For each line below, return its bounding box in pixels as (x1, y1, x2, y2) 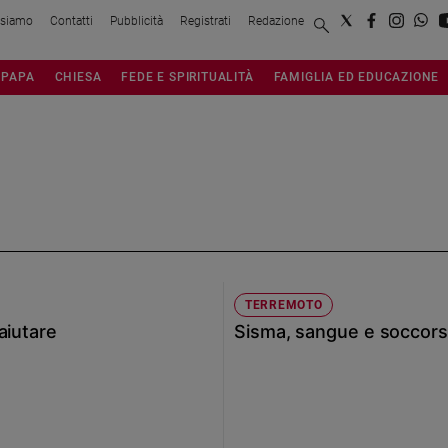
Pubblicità (110, 13, 163, 28)
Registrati (180, 13, 231, 28)
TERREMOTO (245, 298, 323, 313)
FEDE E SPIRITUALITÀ (121, 68, 254, 84)
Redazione (248, 13, 304, 28)
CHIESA (54, 68, 102, 84)
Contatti (50, 13, 93, 28)
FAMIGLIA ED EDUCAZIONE (273, 68, 440, 84)
